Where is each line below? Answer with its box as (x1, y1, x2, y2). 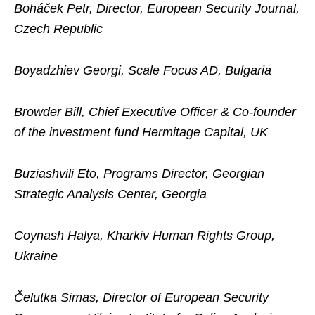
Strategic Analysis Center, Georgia (14, 187, 207, 201)
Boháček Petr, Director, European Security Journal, (14, 1, 300, 15)
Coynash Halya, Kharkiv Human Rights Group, (14, 229, 275, 243)
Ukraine (14, 249, 58, 263)
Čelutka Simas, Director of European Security (14, 290, 269, 304)
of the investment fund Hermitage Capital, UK (14, 125, 268, 139)
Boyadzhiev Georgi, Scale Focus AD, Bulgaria (14, 63, 271, 77)
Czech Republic (14, 22, 103, 36)
